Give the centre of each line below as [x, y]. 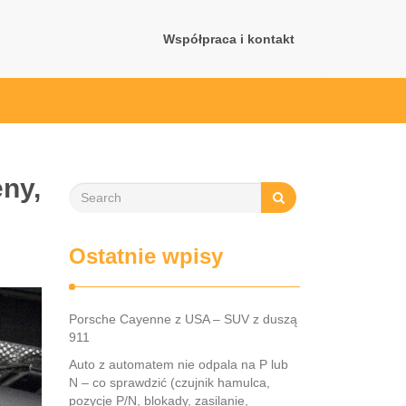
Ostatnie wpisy [146, 256]
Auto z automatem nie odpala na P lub [179, 364]
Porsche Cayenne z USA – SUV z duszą [183, 319]
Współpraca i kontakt [229, 39]
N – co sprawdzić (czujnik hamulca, [169, 382]
